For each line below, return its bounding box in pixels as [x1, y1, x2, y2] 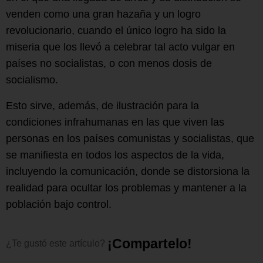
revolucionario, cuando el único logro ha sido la [6, 24, 226, 36]
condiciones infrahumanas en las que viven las [6, 116, 224, 128]
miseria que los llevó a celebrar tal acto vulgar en [6, 41, 235, 53]
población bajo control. [6, 198, 112, 210]
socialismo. [6, 73, 58, 86]
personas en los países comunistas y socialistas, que [6, 132, 254, 144]
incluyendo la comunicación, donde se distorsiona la [6, 165, 249, 177]
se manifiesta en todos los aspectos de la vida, [6, 149, 224, 161]
